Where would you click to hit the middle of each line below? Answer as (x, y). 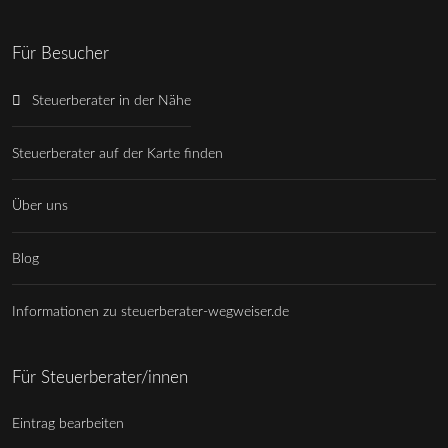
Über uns (40, 206)
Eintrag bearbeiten (68, 423)
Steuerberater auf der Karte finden (117, 153)
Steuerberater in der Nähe (111, 100)
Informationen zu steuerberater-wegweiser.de (150, 311)
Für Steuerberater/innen (100, 377)
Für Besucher (60, 54)
